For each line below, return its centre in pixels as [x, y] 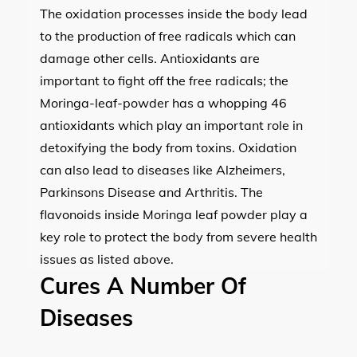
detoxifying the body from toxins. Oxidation [168, 147]
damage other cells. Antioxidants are [150, 58]
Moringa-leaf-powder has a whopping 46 [163, 102]
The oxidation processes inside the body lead [174, 13]
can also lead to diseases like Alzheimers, [163, 169]
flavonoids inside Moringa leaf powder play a [174, 214]
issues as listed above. [107, 259]
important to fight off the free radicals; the [164, 80]
